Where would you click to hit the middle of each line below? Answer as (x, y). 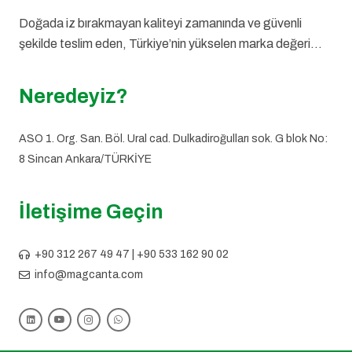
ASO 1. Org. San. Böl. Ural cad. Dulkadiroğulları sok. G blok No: (173, 138)
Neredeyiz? (73, 96)
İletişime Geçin (91, 211)
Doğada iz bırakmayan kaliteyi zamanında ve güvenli (160, 23)
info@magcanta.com (88, 274)
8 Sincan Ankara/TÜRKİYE (85, 159)
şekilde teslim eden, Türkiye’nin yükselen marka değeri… (170, 43)
